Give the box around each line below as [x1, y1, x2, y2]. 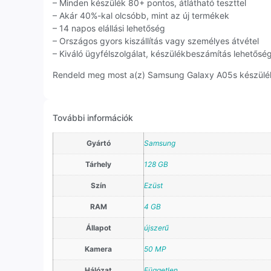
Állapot [85, 223, 111, 232]
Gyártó [86, 138, 111, 148]
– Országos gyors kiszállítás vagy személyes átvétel [53, 36, 259, 47]
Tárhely [85, 159, 111, 169]
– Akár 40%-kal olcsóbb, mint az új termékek [53, 10, 229, 21]
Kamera [85, 244, 112, 253]
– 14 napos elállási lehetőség [53, 23, 165, 34]
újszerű [144, 223, 169, 232]
